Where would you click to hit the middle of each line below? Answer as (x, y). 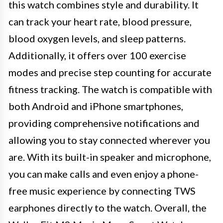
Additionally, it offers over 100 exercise (97, 55)
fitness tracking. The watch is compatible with (110, 89)
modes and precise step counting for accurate (110, 72)
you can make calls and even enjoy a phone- (104, 174)
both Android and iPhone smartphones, (96, 106)
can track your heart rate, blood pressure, (100, 21)
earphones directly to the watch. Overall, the (108, 208)
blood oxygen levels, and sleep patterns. (97, 38)
